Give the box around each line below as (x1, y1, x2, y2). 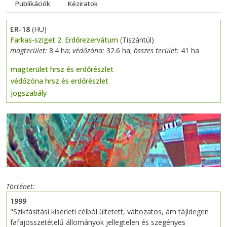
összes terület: (134, 45, 181, 55)
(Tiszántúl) (118, 34, 154, 45)
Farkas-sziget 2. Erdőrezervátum (10, 34, 118, 45)
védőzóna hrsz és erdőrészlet (11, 76, 108, 86)
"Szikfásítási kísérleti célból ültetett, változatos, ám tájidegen (10, 207, 209, 217)
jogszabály (11, 88, 47, 98)
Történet (6, 181, 33, 192)
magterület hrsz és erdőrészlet (11, 64, 113, 74)
